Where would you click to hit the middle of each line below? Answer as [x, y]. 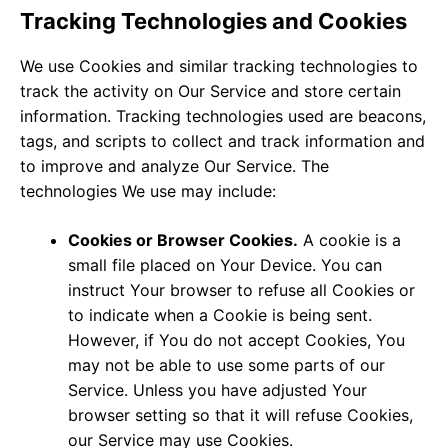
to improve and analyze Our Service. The [174, 165]
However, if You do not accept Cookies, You [236, 339]
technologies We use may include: [148, 190]
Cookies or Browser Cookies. [183, 239]
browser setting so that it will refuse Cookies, [240, 414]
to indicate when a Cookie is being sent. [220, 314]
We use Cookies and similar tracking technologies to [219, 65]
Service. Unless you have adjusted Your [217, 389]
